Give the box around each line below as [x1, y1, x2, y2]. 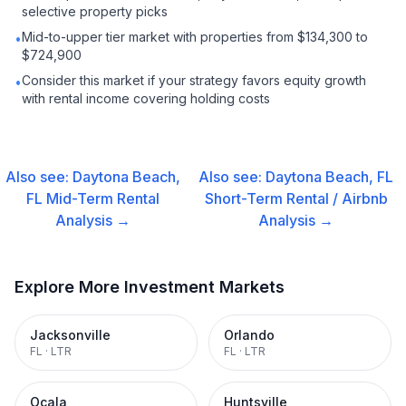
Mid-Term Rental [46, 189, 160, 208]
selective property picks [22, 4, 168, 19]
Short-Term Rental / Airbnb [204, 189, 388, 208]
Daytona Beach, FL [266, 168, 394, 186]
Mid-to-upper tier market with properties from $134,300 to [22, 29, 368, 44]
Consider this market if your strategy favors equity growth [22, 72, 366, 88]
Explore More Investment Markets [14, 277, 285, 296]
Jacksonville [30, 327, 111, 343]
